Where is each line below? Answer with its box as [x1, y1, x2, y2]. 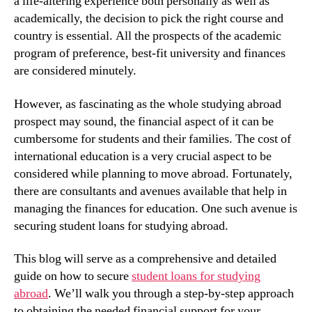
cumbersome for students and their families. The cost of [14, 130, 291, 147]
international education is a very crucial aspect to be [14, 148, 272, 164]
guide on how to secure [14, 268, 132, 285]
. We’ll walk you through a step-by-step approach [48, 286, 294, 302]
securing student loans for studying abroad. [14, 217, 228, 234]
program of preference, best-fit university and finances [14, 45, 286, 62]
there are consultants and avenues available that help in [14, 182, 287, 199]
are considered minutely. [14, 63, 136, 79]
